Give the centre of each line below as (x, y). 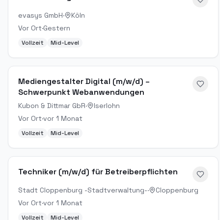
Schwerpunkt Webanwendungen (81, 92)
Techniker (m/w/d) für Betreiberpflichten (98, 172)
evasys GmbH (41, 15)
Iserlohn (107, 106)
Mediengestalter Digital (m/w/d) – (84, 81)
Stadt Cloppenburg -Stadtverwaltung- (83, 190)
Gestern (57, 28)
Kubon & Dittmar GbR (52, 106)
